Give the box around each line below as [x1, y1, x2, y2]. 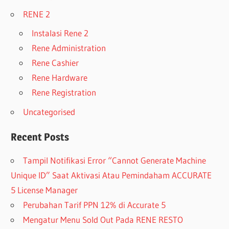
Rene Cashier [32, 57, 79, 68]
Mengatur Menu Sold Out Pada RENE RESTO [23, 214, 184, 225]
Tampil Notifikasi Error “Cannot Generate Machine [23, 155, 207, 166]
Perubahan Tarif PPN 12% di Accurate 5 [23, 199, 166, 211]
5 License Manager [11, 185, 78, 196]
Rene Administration [32, 42, 106, 54]
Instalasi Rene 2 [32, 28, 89, 39]
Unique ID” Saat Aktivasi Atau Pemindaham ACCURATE [11, 170, 212, 181]
